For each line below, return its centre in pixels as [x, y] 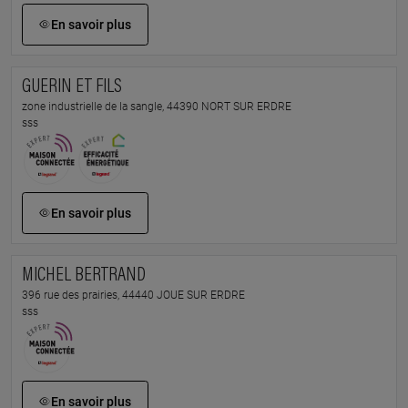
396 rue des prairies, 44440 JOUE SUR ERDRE [133, 295]
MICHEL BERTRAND [83, 276]
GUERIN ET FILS [71, 87]
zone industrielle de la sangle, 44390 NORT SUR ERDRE [156, 106]
